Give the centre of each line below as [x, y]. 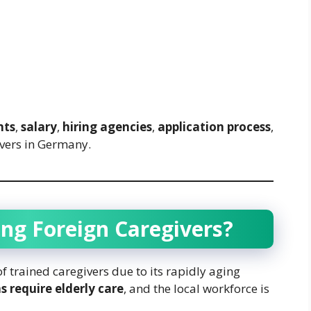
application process [214, 126]
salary [39, 126]
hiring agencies [107, 126]
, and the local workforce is [196, 288]
